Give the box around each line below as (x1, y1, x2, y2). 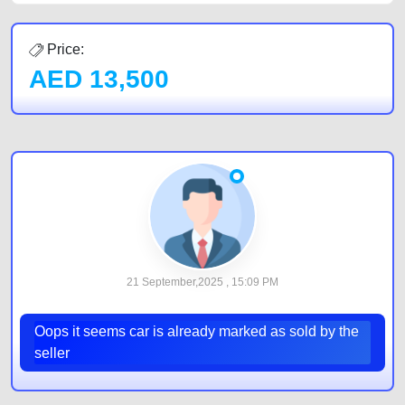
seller (34, 345, 70, 361)
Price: (43, 42, 84, 57)
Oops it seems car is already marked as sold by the (34, 324, 359, 339)
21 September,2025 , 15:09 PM (127, 276, 278, 288)
